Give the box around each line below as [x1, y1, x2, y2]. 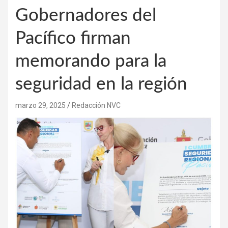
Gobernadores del [15, 6, 156, 24]
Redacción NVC [72, 101, 121, 109]
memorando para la [15, 52, 166, 70]
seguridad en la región [15, 75, 187, 93]
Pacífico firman [15, 29, 131, 47]
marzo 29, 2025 [15, 101, 66, 109]
